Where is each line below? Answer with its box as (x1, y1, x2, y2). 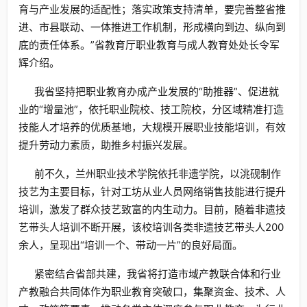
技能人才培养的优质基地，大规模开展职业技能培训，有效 (19, 121, 286, 134)
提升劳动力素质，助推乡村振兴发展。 (19, 138, 193, 151)
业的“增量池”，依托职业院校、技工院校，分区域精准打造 (19, 103, 284, 116)
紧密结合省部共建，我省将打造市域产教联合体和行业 (34, 267, 281, 280)
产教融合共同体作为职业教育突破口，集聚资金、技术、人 (19, 285, 286, 298)
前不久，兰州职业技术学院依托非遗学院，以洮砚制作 (34, 167, 281, 180)
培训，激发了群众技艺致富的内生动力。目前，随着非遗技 (19, 203, 286, 216)
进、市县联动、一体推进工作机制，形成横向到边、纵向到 (19, 21, 286, 34)
